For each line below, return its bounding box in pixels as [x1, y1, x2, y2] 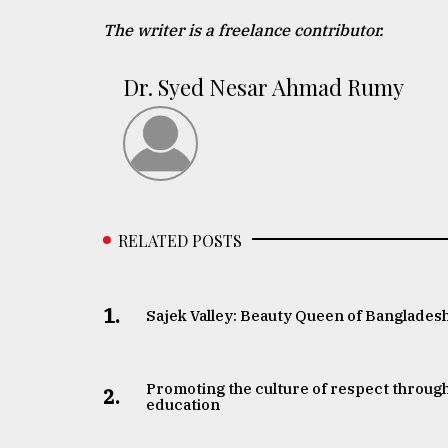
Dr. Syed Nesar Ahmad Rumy [123, 71, 404, 102]
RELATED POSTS [118, 229, 242, 251]
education [146, 394, 221, 414]
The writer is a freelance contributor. [103, 19, 383, 40]
